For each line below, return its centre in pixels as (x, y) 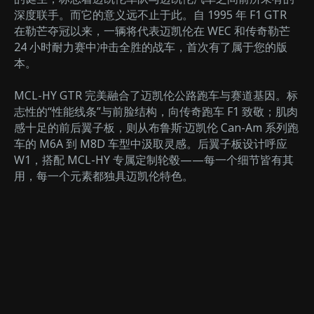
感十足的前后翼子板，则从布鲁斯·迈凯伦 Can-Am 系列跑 (156, 127)
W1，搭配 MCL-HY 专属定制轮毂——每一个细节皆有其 (154, 159)
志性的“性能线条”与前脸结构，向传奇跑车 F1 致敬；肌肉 (156, 111)
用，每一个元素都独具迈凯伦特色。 (104, 176)
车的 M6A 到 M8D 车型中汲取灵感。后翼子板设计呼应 (151, 143)
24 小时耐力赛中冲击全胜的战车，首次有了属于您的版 (151, 47)
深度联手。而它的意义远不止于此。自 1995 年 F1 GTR (150, 14)
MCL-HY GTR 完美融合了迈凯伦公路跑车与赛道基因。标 (156, 95)
